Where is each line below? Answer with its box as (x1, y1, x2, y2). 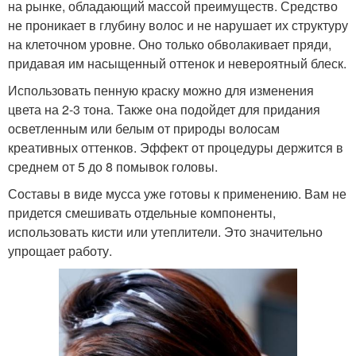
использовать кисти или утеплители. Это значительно (8, 222, 323, 241)
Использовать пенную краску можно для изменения (8, 81, 314, 99)
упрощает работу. (8, 242, 112, 260)
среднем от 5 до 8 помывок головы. (8, 157, 218, 176)
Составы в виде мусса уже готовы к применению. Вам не (8, 184, 346, 203)
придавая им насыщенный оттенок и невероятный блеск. (8, 54, 346, 72)
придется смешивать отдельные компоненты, (8, 203, 276, 222)
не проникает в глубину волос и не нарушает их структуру (8, 16, 348, 34)
